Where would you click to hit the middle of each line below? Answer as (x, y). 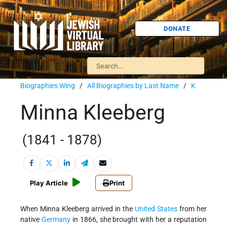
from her (192, 209)
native (31, 220)
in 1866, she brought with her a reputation (139, 220)
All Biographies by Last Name (133, 86)
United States (156, 209)
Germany (56, 220)
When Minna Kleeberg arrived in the (78, 209)
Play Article (49, 183)
